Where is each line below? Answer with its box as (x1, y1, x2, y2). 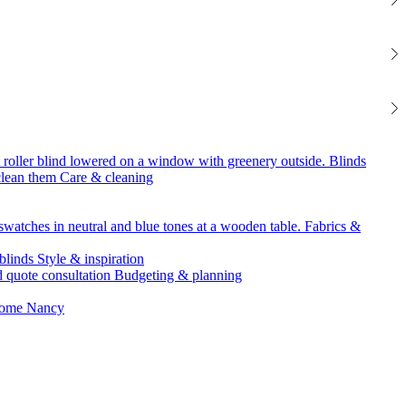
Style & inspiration (37, 250, 144, 266)
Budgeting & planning (114, 266, 242, 283)
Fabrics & (304, 217, 361, 234)
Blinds (329, 152, 366, 169)
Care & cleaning (60, 169, 153, 185)
